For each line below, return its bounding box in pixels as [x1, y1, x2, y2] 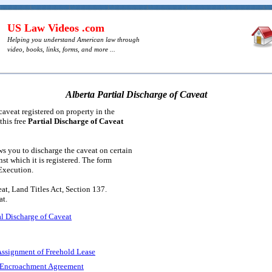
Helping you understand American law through [7, 36, 140, 43]
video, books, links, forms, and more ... [7, 46, 115, 53]
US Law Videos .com [7, 22, 104, 34]
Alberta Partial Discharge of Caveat [65, 89, 207, 100]
